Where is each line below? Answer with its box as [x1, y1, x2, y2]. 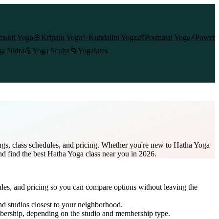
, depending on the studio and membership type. [22, 209, 170, 218]
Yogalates [78, 46, 108, 55]
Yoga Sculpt [32, 46, 70, 55]
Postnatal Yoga [145, 33, 190, 42]
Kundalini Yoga [88, 33, 137, 42]
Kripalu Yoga [41, 33, 82, 42]
